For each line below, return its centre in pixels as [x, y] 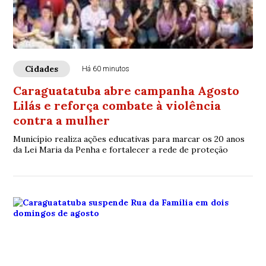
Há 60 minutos [106, 69]
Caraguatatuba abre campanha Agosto [126, 91]
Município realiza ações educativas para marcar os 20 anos [129, 139]
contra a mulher [62, 120]
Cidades [42, 69]
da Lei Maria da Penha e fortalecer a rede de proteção [121, 150]
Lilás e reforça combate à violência [117, 105]
